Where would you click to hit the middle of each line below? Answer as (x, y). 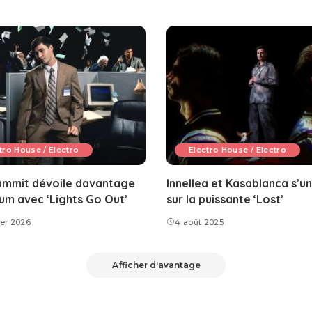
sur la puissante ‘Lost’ (225, 200)
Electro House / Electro (237, 150)
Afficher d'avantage (156, 265)
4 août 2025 (200, 223)
